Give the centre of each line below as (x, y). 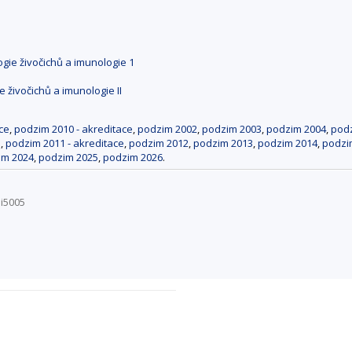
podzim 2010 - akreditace (73, 128)
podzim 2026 (133, 157)
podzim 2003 (232, 128)
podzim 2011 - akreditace (65, 143)
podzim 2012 (159, 143)
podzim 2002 (167, 128)
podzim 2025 (68, 157)
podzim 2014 (288, 143)
